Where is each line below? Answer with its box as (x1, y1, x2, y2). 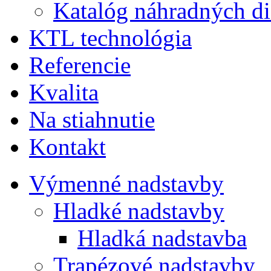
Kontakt (29, 134, 106, 160)
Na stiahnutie (29, 106, 155, 132)
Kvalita (29, 79, 99, 105)
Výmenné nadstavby (29, 171, 224, 197)
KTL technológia (29, 25, 192, 51)
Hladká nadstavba (77, 225, 247, 251)
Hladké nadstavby (53, 198, 224, 224)
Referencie (29, 52, 131, 78)
